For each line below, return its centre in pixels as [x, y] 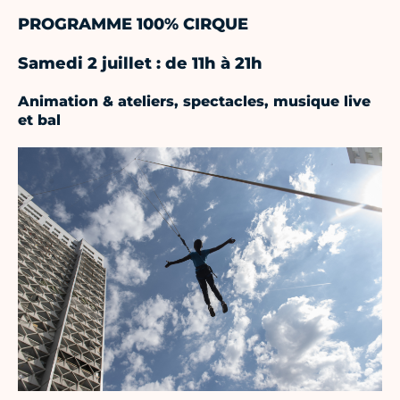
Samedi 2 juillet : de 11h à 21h [140, 64]
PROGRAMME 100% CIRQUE [133, 25]
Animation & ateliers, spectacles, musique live [194, 102]
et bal [39, 121]
